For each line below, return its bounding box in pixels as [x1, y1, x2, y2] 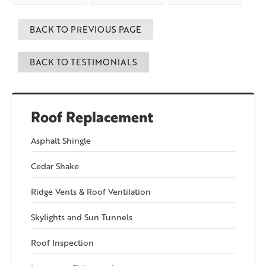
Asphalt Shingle [31, 135, 91, 147]
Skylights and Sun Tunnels [31, 211, 132, 223]
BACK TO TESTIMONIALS [30, 56, 137, 68]
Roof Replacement [31, 106, 153, 128]
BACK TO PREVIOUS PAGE [30, 23, 141, 36]
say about [127, 2, 160, 12]
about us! [170, 12, 200, 23]
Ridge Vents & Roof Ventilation [31, 186, 151, 198]
